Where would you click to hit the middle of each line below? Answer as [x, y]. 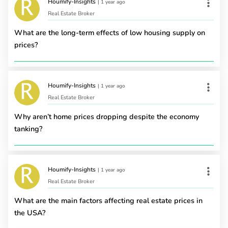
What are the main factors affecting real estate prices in [108, 201]
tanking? [28, 129]
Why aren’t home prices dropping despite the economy [107, 117]
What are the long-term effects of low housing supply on [110, 32]
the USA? [30, 213]
